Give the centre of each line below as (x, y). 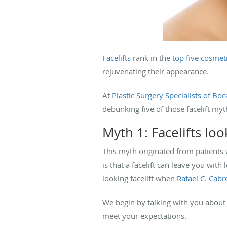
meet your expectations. (144, 216)
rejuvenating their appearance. (156, 71)
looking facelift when (140, 178)
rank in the (152, 58)
